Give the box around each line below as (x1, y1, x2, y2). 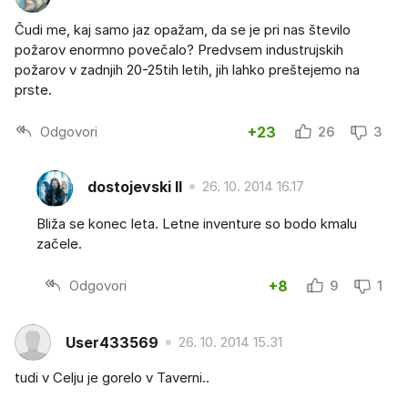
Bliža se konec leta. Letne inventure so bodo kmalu (36, 215, 357, 233)
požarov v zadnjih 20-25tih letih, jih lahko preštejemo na (15, 61, 360, 79)
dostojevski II (87, 177, 182, 196)
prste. (15, 81, 52, 99)
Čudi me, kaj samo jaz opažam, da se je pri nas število (15, 21, 351, 39)
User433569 (66, 332, 158, 352)
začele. (36, 235, 82, 253)
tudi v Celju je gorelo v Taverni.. (15, 369, 209, 387)
